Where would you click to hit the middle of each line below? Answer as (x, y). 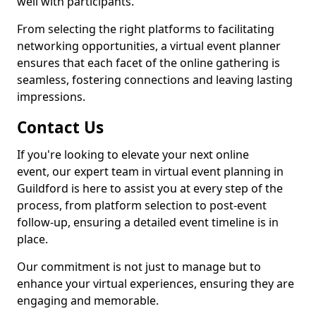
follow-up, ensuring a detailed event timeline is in (148, 222)
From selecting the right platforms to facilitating (146, 29)
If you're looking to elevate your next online (133, 154)
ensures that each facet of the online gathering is (148, 63)
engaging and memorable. (88, 300)
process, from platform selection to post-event (142, 205)
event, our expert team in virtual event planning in (150, 171)
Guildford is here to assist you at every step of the (150, 188)
